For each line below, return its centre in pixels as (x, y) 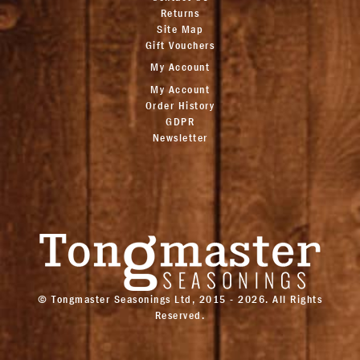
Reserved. (180, 315)
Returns (180, 12)
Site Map (180, 29)
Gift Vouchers (180, 45)
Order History (180, 105)
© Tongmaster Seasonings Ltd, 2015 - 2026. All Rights (180, 299)
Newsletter (180, 137)
